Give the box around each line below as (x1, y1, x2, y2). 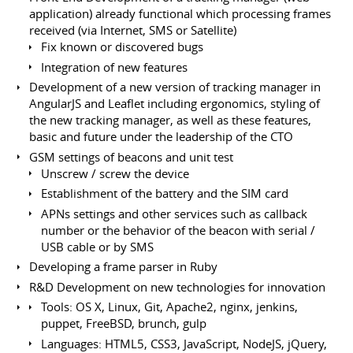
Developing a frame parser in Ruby (29, 258, 218, 275)
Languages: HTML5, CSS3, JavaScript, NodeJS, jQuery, (41, 335, 328, 351)
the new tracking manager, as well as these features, (29, 112, 312, 128)
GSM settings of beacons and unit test (29, 148, 234, 165)
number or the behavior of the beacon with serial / (41, 221, 316, 238)
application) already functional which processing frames (29, 6, 332, 22)
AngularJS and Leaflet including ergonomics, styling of (29, 95, 321, 112)
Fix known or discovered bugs (41, 39, 204, 55)
